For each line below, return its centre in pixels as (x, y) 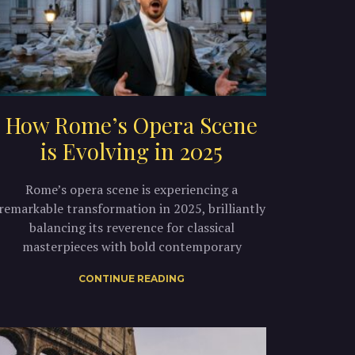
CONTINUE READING (132, 278)
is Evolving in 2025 (132, 151)
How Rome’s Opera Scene (132, 124)
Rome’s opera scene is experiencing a (132, 189)
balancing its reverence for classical (132, 227)
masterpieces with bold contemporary (132, 246)
